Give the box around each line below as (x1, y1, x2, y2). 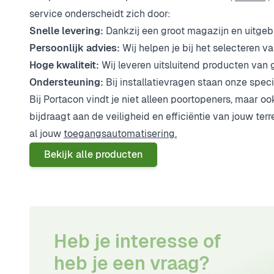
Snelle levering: (29, 24, 103, 37)
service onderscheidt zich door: (29, 7, 171, 20)
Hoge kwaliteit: (29, 59, 99, 72)
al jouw (29, 127, 64, 140)
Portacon (43, 93, 84, 106)
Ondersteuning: (29, 76, 103, 89)
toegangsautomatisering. (64, 127, 177, 140)
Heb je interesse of (54, 229, 221, 253)
